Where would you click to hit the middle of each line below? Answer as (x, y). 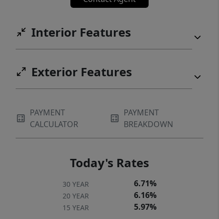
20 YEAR (76, 196)
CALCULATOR (54, 124)
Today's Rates (109, 163)
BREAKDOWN (149, 124)
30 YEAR (76, 184)
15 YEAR (76, 208)
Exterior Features (82, 72)
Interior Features (81, 32)
